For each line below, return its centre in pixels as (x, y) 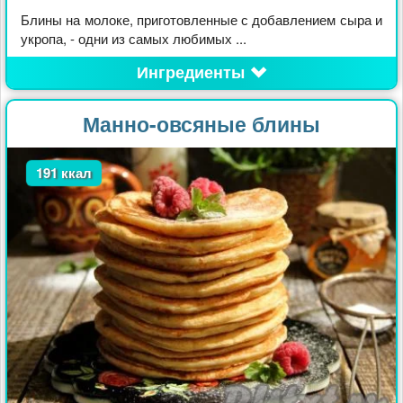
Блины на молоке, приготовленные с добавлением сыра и (201, 19)
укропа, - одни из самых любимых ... (134, 38)
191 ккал (63, 172)
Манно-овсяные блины (201, 123)
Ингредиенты (190, 72)
